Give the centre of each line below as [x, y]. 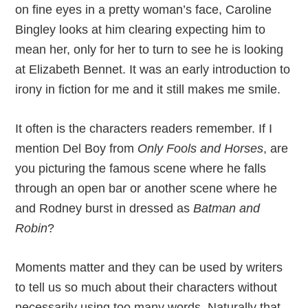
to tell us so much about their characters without [146, 287]
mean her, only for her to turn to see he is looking [150, 49]
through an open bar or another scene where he [146, 188]
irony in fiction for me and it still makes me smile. [148, 89]
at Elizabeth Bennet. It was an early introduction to [153, 69]
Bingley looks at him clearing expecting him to [141, 30]
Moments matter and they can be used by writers [149, 267]
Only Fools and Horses [201, 148]
